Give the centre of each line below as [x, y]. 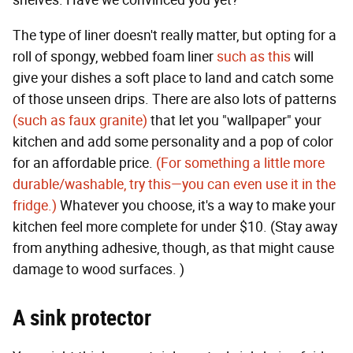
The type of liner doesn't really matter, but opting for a [175, 35]
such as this [254, 56]
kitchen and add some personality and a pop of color [173, 141]
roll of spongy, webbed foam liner [115, 56]
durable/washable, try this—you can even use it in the [174, 184]
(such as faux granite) [80, 120]
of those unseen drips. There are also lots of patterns [175, 99]
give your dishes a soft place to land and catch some [173, 78]
